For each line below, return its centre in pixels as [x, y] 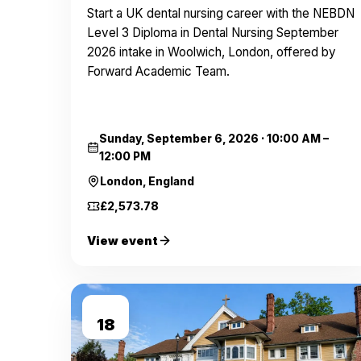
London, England [147, 181]
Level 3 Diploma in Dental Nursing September [213, 33]
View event [122, 241]
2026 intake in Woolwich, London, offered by [212, 52]
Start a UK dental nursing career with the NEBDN [221, 13]
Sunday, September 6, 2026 [178, 139]
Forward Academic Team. [158, 71]
